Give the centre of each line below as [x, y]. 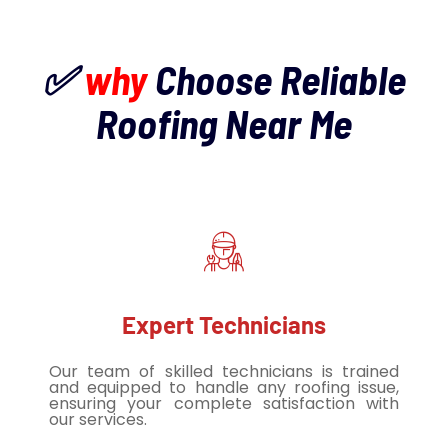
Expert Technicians [224, 325]
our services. [98, 420]
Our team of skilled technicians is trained [224, 372]
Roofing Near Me [224, 123]
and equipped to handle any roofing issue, [224, 388]
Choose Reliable [280, 79]
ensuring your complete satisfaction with [224, 404]
